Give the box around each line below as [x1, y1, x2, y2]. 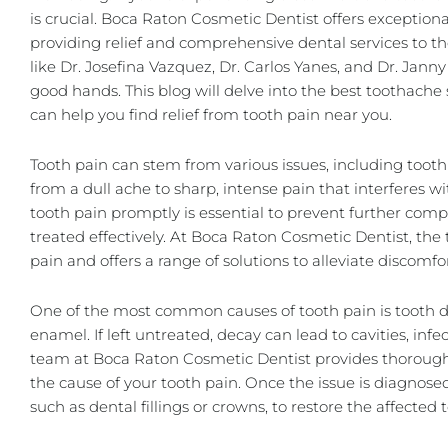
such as [30, 397, 89, 417]
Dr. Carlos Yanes [219, 56, 337, 76]
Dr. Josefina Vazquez [60, 56, 212, 76]
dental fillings [89, 397, 189, 417]
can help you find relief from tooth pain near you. [30, 104, 392, 124]
